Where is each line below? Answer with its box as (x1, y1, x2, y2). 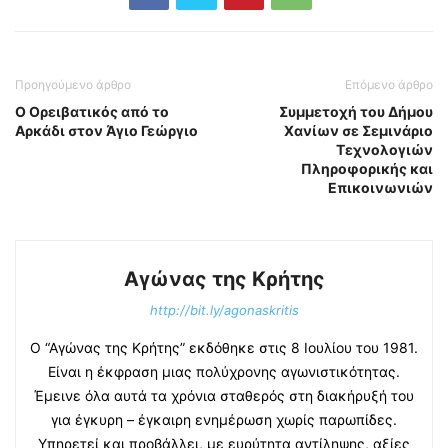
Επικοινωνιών (328, 179, 433, 196)
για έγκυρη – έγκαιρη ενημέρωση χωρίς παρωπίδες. (51, 411, 397, 428)
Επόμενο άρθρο (345, 77, 433, 92)
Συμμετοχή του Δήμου (279, 103, 433, 120)
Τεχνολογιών (336, 141, 433, 158)
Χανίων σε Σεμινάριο (284, 122, 433, 139)
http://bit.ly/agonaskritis (149, 302, 299, 318)
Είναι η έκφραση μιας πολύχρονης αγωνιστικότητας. (48, 363, 400, 380)
